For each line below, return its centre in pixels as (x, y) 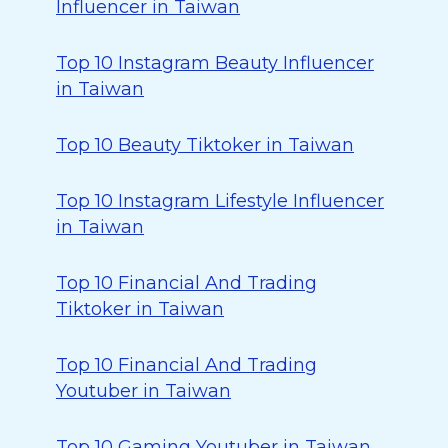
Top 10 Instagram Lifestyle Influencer (220, 201)
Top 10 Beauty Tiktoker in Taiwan (205, 145)
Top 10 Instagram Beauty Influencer (215, 63)
